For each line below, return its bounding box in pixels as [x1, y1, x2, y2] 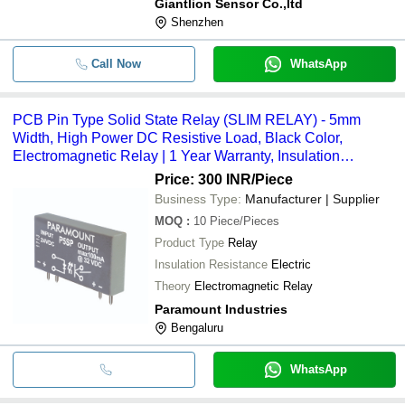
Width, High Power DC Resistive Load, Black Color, [13, 129, 343, 146]
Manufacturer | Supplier [245, 191, 380, 206]
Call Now [90, 56, 141, 71]
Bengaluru [171, 320, 223, 334]
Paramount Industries [155, 301, 287, 316]
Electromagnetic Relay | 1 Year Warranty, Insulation [13, 147, 340, 164]
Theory [155, 278, 191, 293]
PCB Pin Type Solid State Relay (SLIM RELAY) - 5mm [13, 111, 361, 127]
